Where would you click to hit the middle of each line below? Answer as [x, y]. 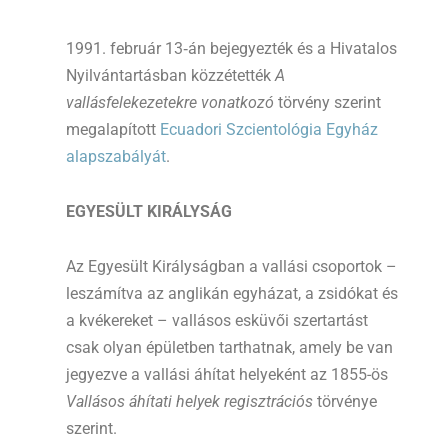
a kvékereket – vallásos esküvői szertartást [217, 321]
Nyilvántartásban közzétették [170, 76]
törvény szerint [327, 103]
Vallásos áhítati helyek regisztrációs [189, 402]
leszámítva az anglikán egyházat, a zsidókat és [232, 294]
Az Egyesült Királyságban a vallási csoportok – [231, 267]
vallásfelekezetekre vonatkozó [170, 103]
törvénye [345, 402]
